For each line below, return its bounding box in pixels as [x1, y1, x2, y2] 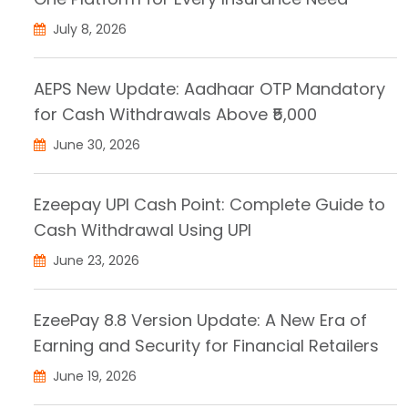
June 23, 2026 [49, 250, 139, 270]
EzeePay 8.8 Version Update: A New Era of [34, 308, 367, 331]
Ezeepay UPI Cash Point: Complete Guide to [34, 192, 385, 216]
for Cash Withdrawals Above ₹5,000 [34, 102, 317, 126]
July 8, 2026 [49, 19, 127, 38]
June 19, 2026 [49, 366, 137, 385]
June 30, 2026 [49, 135, 140, 154]
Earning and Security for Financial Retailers [34, 333, 379, 357]
